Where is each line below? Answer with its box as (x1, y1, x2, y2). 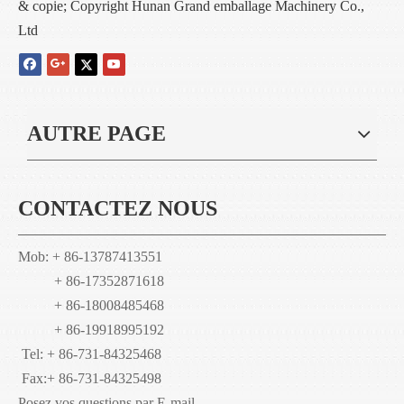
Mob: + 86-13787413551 (18, 248, 162, 264)
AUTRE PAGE (27, 121, 166, 145)
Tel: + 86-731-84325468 (18, 345, 161, 362)
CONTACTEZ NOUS (18, 196, 217, 220)
